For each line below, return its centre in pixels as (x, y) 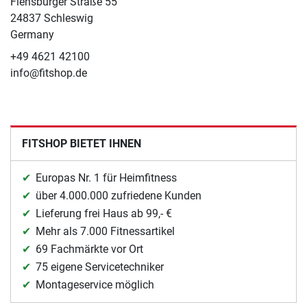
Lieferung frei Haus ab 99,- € (104, 214)
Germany (32, 35)
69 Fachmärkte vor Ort (89, 249)
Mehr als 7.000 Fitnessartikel (105, 232)
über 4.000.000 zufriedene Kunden (119, 196)
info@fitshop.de (49, 73)
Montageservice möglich (95, 285)
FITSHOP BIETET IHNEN (82, 144)
